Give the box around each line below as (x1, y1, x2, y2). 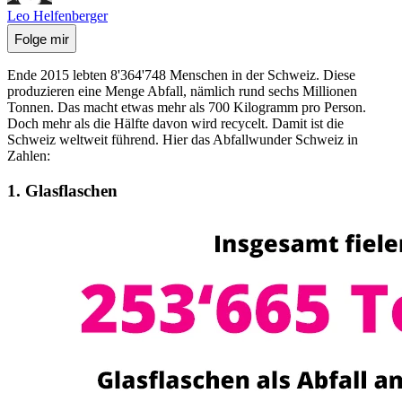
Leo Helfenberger (7, 8, 108, 24)
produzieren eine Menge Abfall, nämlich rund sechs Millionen (7, 83, 357, 100)
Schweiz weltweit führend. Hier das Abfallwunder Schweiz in (7, 132, 358, 148)
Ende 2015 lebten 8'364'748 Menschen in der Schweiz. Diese (7, 67, 355, 83)
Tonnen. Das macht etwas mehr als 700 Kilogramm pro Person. (7, 100, 366, 116)
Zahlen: (7, 148, 50, 164)
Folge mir (14, 31, 69, 47)
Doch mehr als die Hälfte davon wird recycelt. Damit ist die (7, 116, 344, 132)
